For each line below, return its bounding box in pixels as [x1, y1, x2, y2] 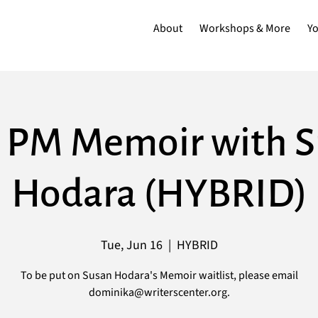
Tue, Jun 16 [100, 236, 163, 254]
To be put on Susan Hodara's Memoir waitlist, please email [20, 268, 298, 283]
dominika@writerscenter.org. [88, 285, 230, 300]
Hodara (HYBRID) [11, 172, 307, 215]
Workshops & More [199, 20, 291, 36]
